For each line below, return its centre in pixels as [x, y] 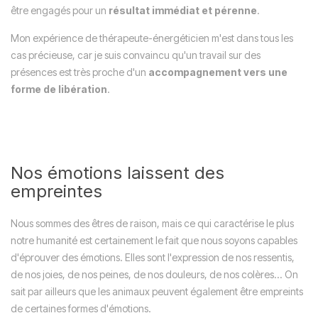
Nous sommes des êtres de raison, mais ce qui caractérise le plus [152, 223]
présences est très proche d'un [79, 72]
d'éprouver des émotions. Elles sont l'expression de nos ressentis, [153, 257]
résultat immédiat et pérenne [183, 10]
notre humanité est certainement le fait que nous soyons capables [154, 240]
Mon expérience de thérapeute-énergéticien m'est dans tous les [152, 38]
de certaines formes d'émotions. [81, 308]
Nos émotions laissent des [117, 173]
